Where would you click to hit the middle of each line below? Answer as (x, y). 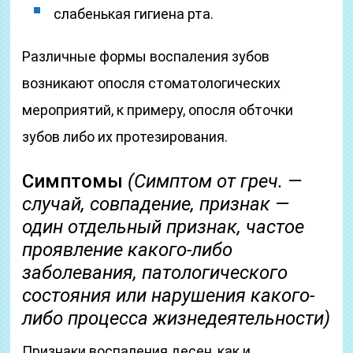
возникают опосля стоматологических (152, 83)
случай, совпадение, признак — (156, 204)
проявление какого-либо (128, 250)
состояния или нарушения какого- (169, 295)
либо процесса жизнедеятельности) (176, 318)
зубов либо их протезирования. (125, 137)
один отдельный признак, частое (163, 227)
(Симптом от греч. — (215, 181)
